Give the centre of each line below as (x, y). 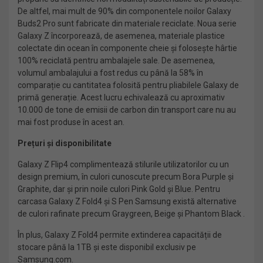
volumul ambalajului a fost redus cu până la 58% (106, 73)
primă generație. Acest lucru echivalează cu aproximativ (121, 97)
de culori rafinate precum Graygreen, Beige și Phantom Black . (131, 214)
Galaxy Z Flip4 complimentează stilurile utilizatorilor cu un (123, 164)
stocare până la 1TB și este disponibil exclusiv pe (107, 247)
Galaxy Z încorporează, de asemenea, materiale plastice (121, 36)
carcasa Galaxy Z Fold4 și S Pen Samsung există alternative (127, 201)
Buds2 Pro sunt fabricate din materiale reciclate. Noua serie (127, 23)
